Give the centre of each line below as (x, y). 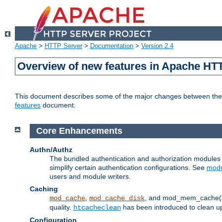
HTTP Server (63, 46)
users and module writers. (90, 176)
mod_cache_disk (117, 198)
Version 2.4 (157, 46)
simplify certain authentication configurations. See (128, 167)
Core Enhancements (79, 131)
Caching (44, 189)
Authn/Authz (51, 149)
